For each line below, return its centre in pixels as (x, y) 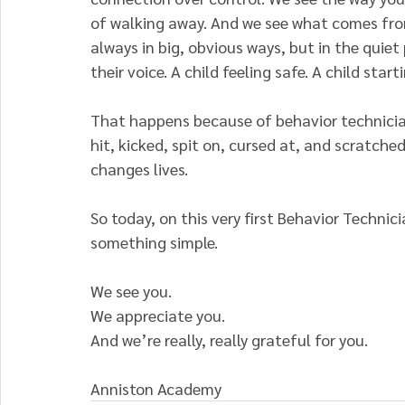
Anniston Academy (158, 388)
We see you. (131, 290)
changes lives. (139, 168)
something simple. (154, 241)
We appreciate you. (158, 315)
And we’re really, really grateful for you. (229, 339)
